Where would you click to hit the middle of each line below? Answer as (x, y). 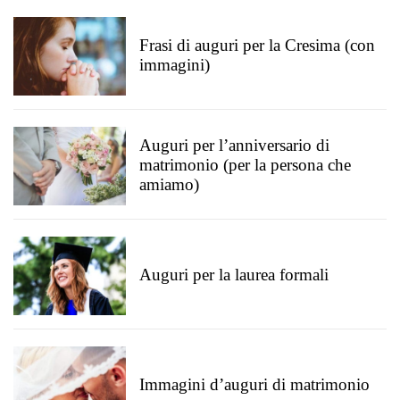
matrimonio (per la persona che (245, 165)
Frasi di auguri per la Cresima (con (257, 45)
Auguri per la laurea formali (234, 275)
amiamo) (169, 184)
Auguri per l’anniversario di (234, 145)
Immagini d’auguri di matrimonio (254, 384)
